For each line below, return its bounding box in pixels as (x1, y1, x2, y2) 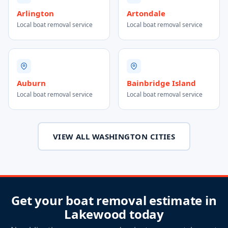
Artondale (127, 8, 165, 18)
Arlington (17, 8, 54, 18)
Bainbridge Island (127, 78, 196, 88)
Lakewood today (64, 206, 164, 222)
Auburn (17, 78, 46, 88)
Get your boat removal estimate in (11, 192, 217, 209)
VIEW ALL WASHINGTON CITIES (52, 131, 176, 141)
